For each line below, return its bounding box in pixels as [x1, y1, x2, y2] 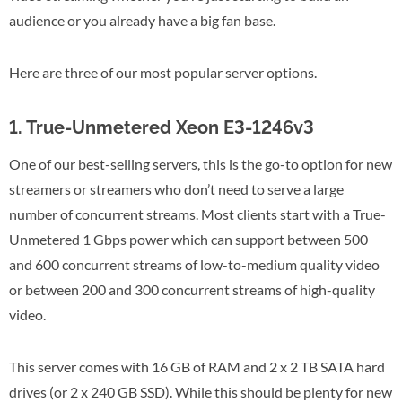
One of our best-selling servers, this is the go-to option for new [9, 155, 392, 173]
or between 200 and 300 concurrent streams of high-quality [9, 281, 375, 299]
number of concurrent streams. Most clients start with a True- [9, 205, 386, 223]
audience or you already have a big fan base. [9, 12, 275, 30]
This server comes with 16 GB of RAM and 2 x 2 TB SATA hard [9, 358, 385, 376]
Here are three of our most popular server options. [9, 64, 317, 82]
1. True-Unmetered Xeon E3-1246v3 [9, 117, 314, 139]
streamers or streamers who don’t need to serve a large [9, 180, 344, 198]
